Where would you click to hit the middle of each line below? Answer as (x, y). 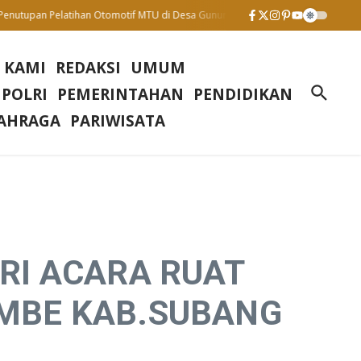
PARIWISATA (118, 121)
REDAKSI (88, 68)
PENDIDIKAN (243, 95)
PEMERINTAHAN (120, 95)
